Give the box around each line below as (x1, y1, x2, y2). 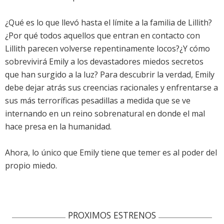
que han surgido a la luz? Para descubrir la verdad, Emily (5, 69, 214, 80)
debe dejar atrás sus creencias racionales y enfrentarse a (5, 82, 218, 93)
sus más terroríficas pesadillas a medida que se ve (5, 95, 190, 106)
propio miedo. (5, 160, 57, 171)
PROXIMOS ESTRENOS (68, 209, 156, 221)
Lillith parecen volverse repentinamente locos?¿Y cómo (5, 43, 210, 54)
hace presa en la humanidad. (5, 121, 111, 132)
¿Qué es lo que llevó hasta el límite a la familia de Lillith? (5, 17, 212, 28)
